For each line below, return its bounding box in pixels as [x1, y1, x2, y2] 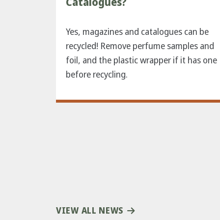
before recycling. [66, 68, 130, 82]
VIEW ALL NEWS [56, 204, 124, 217]
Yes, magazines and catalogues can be [66, 25, 209, 39]
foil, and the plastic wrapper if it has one [66, 54, 217, 67]
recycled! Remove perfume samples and [66, 39, 214, 53]
